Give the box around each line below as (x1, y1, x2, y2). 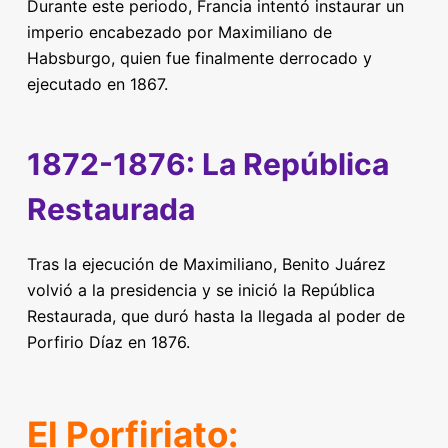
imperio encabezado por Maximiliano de (26, 22, 332, 42)
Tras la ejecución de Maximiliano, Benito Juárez (26, 254, 386, 274)
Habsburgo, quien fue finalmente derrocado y (26, 48, 372, 68)
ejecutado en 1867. (26, 74, 168, 94)
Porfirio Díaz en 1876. (26, 332, 190, 352)
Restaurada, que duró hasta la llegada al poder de (26, 306, 405, 326)
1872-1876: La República (26, 146, 389, 182)
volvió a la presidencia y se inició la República (26, 280, 375, 300)
